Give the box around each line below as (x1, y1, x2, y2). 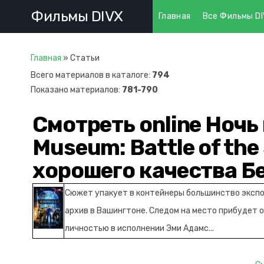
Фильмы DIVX (31, 8, 123, 25)
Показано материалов (31, 85, 118, 95)
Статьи (70, 53, 100, 63)
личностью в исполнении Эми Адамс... (65, 223, 214, 233)
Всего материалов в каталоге (31, 70, 148, 80)
